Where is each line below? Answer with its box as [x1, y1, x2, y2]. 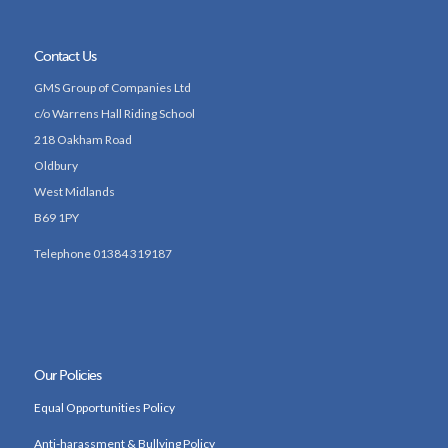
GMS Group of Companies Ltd [33, 80, 191, 96]
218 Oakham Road [33, 132, 132, 148]
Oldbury [33, 158, 78, 174]
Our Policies [33, 369, 101, 384]
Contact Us [33, 49, 96, 64]
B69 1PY [33, 210, 79, 226]
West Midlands [33, 184, 115, 200]
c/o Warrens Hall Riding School [33, 106, 195, 122]
